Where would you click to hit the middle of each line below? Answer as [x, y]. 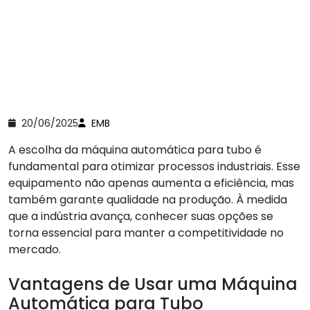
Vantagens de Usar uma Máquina [153, 284]
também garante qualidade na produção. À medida [148, 199]
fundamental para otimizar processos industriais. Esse [154, 166]
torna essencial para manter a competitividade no [146, 232]
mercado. [35, 249]
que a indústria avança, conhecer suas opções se [141, 216]
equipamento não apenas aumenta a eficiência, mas [151, 183]
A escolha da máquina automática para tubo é [135, 149]
